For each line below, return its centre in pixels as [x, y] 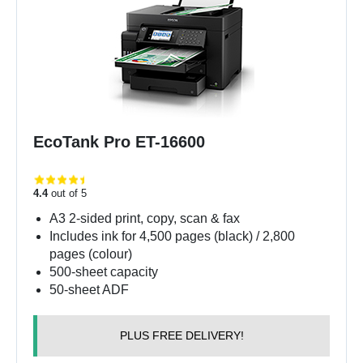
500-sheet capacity [104, 271]
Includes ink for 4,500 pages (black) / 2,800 [172, 236]
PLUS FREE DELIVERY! [181, 335]
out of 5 [67, 193]
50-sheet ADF [89, 289]
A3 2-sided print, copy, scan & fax [145, 218]
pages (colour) [91, 254]
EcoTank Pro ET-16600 [119, 141]
